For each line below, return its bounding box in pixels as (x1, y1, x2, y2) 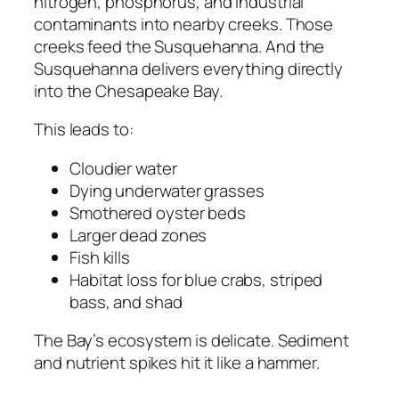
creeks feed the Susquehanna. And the (34, 34, 325, 58)
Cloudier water (69, 156, 177, 180)
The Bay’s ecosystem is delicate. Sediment (34, 329, 349, 353)
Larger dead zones (69, 223, 208, 247)
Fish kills (69, 245, 130, 269)
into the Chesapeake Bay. (34, 78, 223, 102)
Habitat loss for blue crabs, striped (69, 267, 323, 291)
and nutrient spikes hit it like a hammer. (34, 351, 320, 375)
